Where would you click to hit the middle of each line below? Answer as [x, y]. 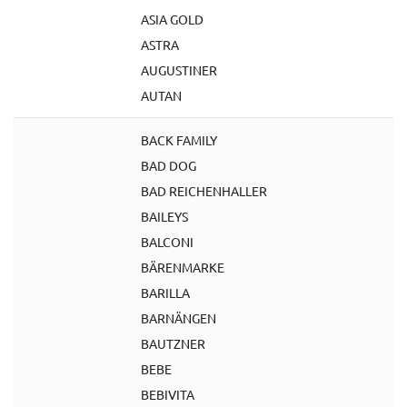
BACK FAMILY [179, 140]
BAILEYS [164, 216]
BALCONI [167, 242]
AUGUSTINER [179, 70]
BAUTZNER [173, 343]
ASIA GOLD [172, 19]
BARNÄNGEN [179, 318]
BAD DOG [169, 165]
